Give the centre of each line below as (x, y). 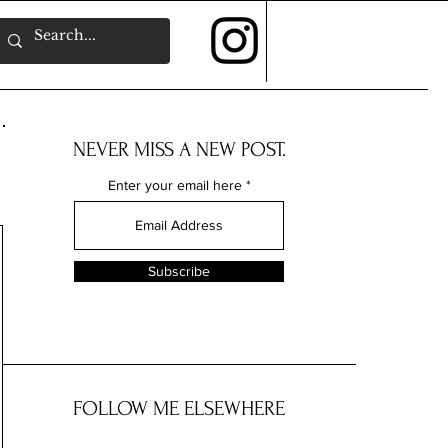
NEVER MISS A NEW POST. (179, 149)
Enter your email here (174, 185)
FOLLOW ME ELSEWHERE (179, 408)
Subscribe (179, 271)
